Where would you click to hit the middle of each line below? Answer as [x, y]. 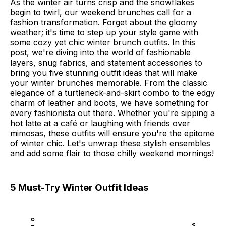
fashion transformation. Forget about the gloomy [104, 22]
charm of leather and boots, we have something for [109, 103]
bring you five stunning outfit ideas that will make [104, 73]
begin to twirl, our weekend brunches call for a [101, 12]
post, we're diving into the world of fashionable [100, 53]
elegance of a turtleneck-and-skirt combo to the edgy [112, 93]
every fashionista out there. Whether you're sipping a [112, 113]
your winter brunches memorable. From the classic [109, 83]
